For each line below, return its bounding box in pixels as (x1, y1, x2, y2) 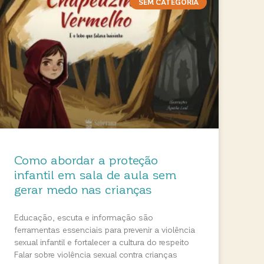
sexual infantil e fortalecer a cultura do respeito (14, 237, 190, 247)
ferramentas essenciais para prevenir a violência (14, 225, 196, 235)
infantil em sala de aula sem (14, 167, 177, 182)
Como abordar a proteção (14, 152, 159, 167)
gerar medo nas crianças (14, 181, 153, 197)
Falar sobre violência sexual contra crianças (14, 249, 178, 260)
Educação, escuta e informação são (14, 212, 154, 223)
